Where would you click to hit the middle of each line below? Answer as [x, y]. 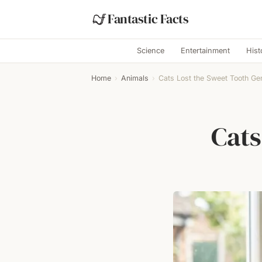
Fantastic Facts [148, 19]
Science [150, 51]
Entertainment [205, 51]
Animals [135, 78]
